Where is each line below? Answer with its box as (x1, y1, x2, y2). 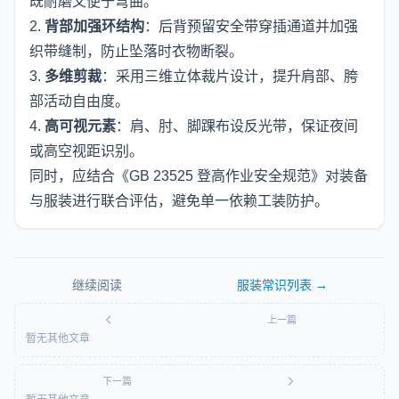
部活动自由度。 (29, 94, 129, 109)
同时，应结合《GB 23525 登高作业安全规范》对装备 (29, 168, 368, 183)
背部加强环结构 (45, 19, 144, 34)
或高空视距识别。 (29, 143, 143, 159)
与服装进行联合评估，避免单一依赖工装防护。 (29, 193, 329, 208)
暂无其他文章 (26, 332, 90, 345)
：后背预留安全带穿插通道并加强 (144, 19, 358, 34)
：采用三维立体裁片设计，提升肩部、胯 (102, 69, 358, 84)
